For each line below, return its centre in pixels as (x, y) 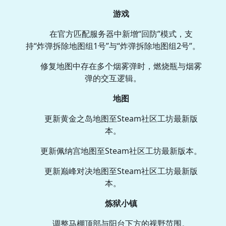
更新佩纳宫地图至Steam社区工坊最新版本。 (121, 151)
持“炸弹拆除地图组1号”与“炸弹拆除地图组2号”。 (113, 46)
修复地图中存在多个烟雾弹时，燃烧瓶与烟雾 (121, 66)
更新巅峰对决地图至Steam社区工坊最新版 (121, 171)
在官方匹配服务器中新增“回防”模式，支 (121, 34)
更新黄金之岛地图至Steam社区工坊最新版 (121, 119)
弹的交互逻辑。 (113, 78)
